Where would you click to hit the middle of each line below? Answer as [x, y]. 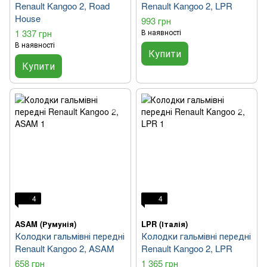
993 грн [156, 21]
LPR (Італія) [164, 224]
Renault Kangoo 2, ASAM [65, 249]
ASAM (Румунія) [46, 224]
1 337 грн [33, 33]
